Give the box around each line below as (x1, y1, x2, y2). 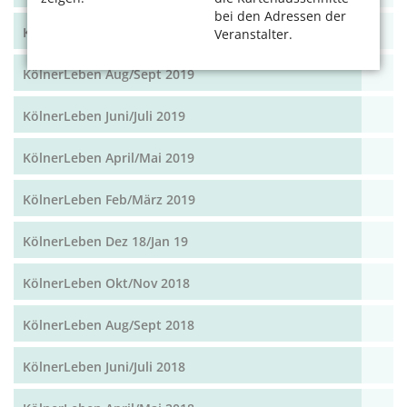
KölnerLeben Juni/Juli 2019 (23, 106, 185, 124)
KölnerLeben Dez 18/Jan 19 (23, 232, 188, 250)
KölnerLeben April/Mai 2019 (23, 148, 194, 166)
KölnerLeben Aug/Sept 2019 (23, 65, 194, 83)
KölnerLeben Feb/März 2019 (23, 190, 195, 208)
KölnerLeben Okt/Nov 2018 (23, 273, 190, 292)
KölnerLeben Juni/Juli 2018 (23, 357, 185, 375)
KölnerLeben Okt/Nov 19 (23, 23, 175, 41)
